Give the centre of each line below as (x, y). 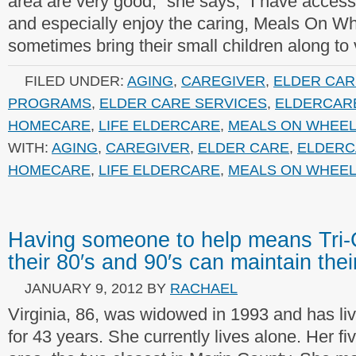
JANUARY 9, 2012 (84, 288)
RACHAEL (204, 288)
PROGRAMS (50, 103)
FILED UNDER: (76, 81)
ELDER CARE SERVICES (183, 103)
